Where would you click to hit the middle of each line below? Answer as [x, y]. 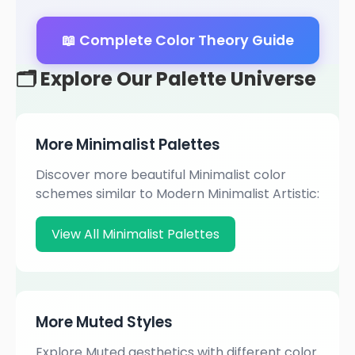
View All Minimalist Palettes [136, 234]
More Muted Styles [104, 322]
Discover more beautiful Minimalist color [161, 175]
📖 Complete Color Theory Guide [177, 40]
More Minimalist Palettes [128, 145]
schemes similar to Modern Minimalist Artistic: [177, 194]
